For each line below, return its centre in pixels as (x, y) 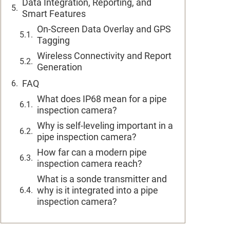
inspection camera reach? (90, 164)
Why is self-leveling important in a (105, 126)
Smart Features (54, 14)
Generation (60, 67)
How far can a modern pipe (92, 152)
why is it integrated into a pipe (98, 190)
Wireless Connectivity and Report (104, 56)
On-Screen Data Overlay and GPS (104, 29)
